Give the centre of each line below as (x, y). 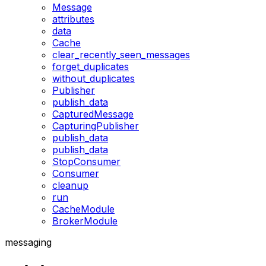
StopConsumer (86, 162)
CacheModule (83, 209)
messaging (28, 243)
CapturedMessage (93, 114)
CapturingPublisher (96, 126)
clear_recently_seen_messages (121, 55)
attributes (73, 19)
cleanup (70, 186)
